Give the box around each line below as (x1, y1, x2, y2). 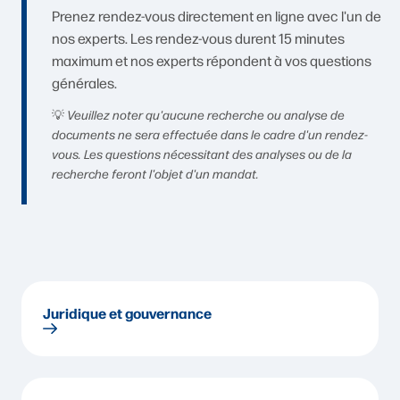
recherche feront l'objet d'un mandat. (52, 165, 259, 181)
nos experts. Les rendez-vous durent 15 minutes (52, 29, 345, 47)
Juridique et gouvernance (43, 303, 212, 322)
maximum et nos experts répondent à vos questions (52, 51, 371, 70)
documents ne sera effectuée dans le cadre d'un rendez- (52, 126, 368, 142)
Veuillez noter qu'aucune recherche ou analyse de (67, 106, 345, 122)
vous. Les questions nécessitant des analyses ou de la (52, 146, 352, 162)
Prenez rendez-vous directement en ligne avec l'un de (52, 6, 381, 25)
